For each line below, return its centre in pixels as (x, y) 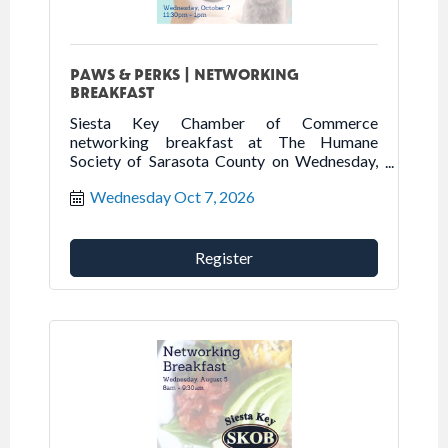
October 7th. (114, 180)
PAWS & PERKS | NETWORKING (184, 74)
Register (224, 257)
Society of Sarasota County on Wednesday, (224, 161)
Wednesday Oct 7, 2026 (172, 196)
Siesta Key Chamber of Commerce (224, 123)
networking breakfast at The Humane (224, 142)
